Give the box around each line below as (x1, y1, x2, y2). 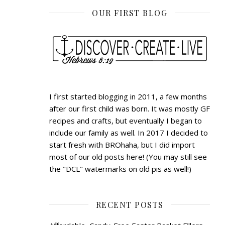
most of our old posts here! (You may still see (49, 151, 207, 162)
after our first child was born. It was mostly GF (49, 103, 210, 114)
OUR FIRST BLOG (92, 7, 167, 18)
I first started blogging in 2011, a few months (49, 91, 207, 101)
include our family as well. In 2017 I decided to (49, 127, 208, 138)
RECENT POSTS (95, 199, 164, 210)
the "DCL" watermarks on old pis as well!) (49, 163, 191, 174)
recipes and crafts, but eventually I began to (49, 115, 202, 126)
